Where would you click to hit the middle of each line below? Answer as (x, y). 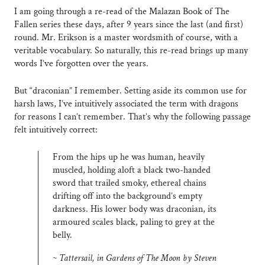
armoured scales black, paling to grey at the (134, 222)
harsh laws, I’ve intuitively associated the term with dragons (126, 104)
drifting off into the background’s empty (127, 196)
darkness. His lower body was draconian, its (135, 209)
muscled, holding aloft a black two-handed (132, 170)
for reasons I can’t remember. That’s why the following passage (132, 117)
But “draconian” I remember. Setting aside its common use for (130, 91)
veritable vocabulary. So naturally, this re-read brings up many (131, 51)
